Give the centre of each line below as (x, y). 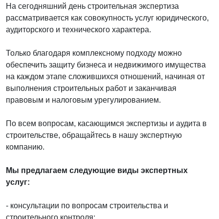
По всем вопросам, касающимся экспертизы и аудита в (106, 123)
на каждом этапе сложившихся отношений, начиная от (105, 76)
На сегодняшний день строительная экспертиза (92, 6)
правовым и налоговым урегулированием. (83, 100)
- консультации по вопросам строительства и (87, 205)
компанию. (25, 147)
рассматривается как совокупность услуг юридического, (107, 18)
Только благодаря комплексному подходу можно (94, 53)
